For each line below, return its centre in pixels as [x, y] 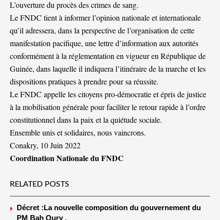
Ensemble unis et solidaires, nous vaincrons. [78, 133]
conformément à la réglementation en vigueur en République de [108, 56]
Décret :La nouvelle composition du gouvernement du [109, 208]
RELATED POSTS [40, 184]
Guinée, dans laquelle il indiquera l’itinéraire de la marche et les [108, 69]
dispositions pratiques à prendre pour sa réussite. [84, 82]
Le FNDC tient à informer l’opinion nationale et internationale [105, 18]
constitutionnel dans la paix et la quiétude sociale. [86, 120]
